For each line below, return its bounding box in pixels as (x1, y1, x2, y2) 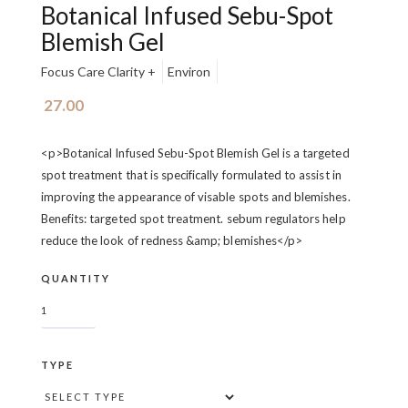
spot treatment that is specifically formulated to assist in (40, 168, 342, 182)
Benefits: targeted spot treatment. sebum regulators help (40, 211, 346, 226)
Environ (167, 64, 210, 79)
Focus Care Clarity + (40, 64, 156, 79)
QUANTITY (40, 272, 110, 284)
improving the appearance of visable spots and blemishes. (40, 189, 351, 204)
